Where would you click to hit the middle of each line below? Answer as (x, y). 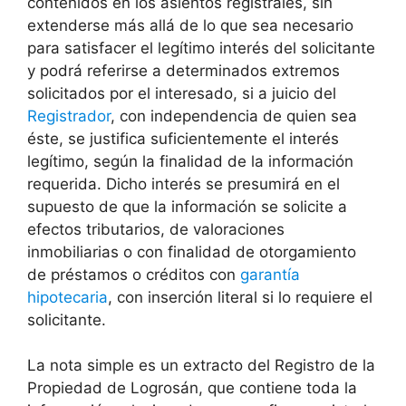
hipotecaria (68, 297)
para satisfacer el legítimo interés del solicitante (201, 48)
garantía (270, 274)
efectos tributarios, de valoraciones (156, 229)
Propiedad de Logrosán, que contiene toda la (192, 388)
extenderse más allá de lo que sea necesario (190, 25)
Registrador (69, 116)
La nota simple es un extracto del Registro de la (201, 366)
